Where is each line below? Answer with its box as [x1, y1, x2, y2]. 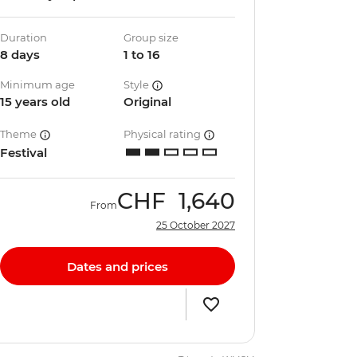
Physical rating [124, 127, 204, 140]
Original [124, 94, 172, 109]
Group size [124, 31, 179, 44]
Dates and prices [67, 258, 168, 274]
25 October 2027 [156, 219, 235, 231]
